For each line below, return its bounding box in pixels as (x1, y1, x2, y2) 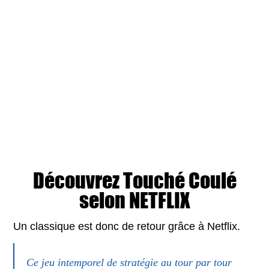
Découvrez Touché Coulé (32, 165, 237, 196)
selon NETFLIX (79, 184, 190, 216)
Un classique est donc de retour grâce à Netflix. (13, 220, 241, 232)
